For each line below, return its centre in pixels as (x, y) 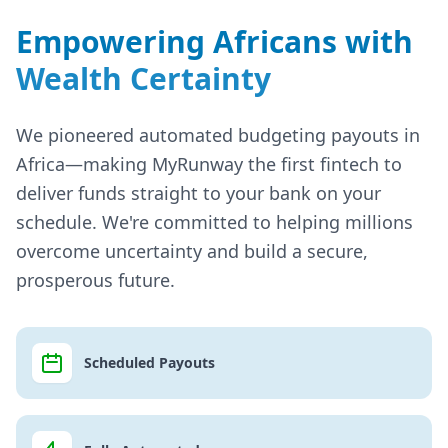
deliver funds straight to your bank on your (198, 192)
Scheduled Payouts (149, 362)
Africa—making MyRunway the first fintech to (209, 163)
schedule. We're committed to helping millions (214, 221)
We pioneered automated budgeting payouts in (218, 134)
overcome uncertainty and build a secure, (192, 250)
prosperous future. (95, 279)
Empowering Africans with (214, 41)
